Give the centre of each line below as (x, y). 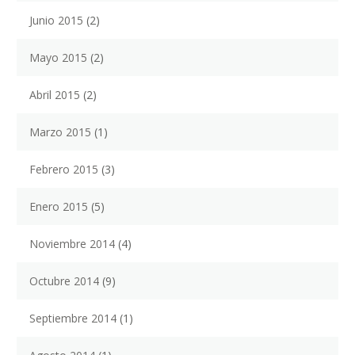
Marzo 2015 (60, 132)
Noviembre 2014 (72, 244)
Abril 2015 (55, 95)
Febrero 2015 (64, 170)
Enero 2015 (59, 207)
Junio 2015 (56, 21)
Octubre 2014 (64, 281)
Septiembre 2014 (73, 319)
